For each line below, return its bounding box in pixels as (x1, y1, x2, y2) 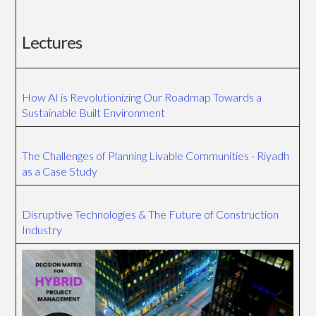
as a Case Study (22, 164, 98, 178)
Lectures (22, 32, 83, 53)
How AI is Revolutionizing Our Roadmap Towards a (22, 90, 262, 104)
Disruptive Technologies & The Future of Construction (22, 207, 279, 221)
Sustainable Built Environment (22, 106, 166, 120)
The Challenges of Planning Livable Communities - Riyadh (22, 149, 290, 163)
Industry (22, 223, 63, 237)
